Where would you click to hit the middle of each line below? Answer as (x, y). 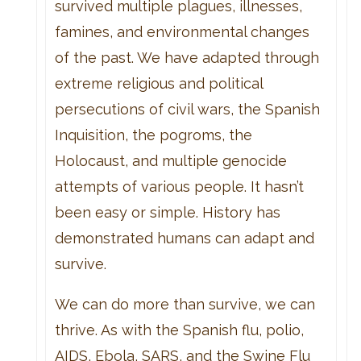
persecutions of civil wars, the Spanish (187, 109)
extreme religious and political (158, 83)
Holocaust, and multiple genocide (170, 160)
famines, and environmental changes (182, 31)
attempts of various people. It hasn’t (179, 186)
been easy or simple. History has (167, 212)
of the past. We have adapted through (187, 57)
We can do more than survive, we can (185, 304)
